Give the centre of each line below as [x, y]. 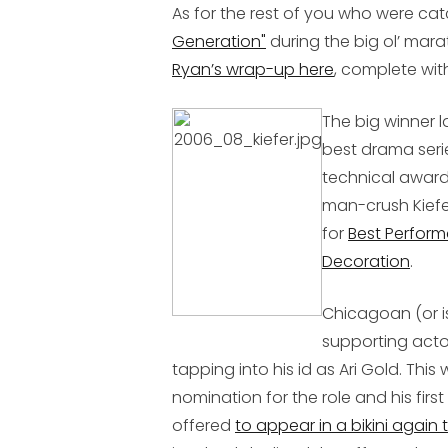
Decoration [366, 261]
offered [203, 425]
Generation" [219, 41]
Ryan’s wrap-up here [253, 69]
